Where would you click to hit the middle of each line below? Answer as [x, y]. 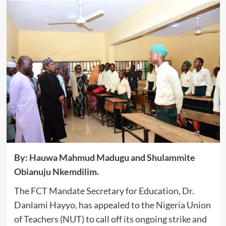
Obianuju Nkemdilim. [56, 171]
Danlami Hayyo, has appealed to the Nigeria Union [112, 205]
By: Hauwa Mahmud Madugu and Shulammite [104, 157]
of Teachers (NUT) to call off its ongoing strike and [110, 219]
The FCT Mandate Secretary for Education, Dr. [104, 190]
